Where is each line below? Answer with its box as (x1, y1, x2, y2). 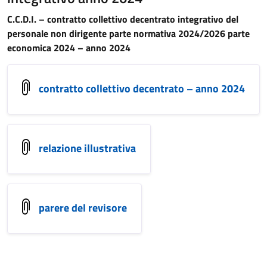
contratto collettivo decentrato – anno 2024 (39, 80, 245, 97)
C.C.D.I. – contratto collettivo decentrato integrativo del (7, 12, 238, 26)
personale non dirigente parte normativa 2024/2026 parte (7, 26, 250, 41)
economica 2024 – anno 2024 (7, 41, 131, 55)
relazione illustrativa (39, 139, 136, 156)
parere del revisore (39, 199, 127, 216)
